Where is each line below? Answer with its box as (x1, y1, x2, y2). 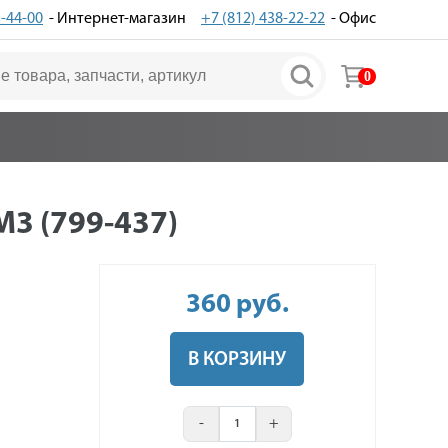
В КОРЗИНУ (188, 350, 287, 370)
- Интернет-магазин (43, 11, 186, 27)
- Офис (325, 11, 376, 27)
